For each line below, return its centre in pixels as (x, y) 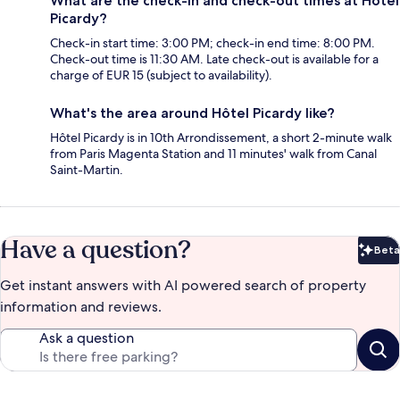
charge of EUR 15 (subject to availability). (161, 75)
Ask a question (87, 338)
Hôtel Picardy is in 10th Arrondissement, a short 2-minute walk (221, 138)
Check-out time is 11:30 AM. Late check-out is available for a (214, 59)
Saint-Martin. (87, 170)
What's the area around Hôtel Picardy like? (192, 113)
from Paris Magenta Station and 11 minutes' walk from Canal (213, 154)
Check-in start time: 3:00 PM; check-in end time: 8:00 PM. (212, 43)
